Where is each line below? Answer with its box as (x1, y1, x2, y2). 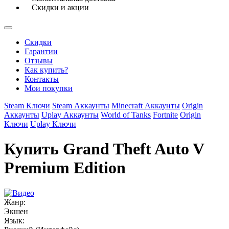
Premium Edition (4, 158, 126, 177)
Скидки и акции (32, 3, 89, 12)
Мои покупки (25, 84, 73, 93)
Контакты (25, 75, 59, 83)
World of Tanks (101, 110, 151, 119)
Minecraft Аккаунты (111, 101, 180, 110)
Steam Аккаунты (52, 101, 109, 110)
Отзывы (25, 56, 53, 65)
